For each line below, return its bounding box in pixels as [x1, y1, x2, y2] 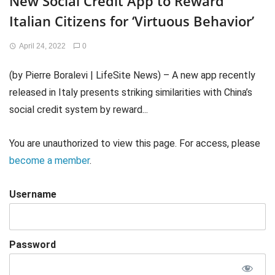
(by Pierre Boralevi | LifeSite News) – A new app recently [9, 69, 255, 81]
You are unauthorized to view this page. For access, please [9, 137, 260, 150]
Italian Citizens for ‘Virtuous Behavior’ [9, 12, 254, 30]
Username [9, 188, 56, 201]
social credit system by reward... [9, 104, 148, 115]
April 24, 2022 [18, 42, 66, 50]
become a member [9, 155, 90, 167]
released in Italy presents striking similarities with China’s [9, 87, 252, 98]
